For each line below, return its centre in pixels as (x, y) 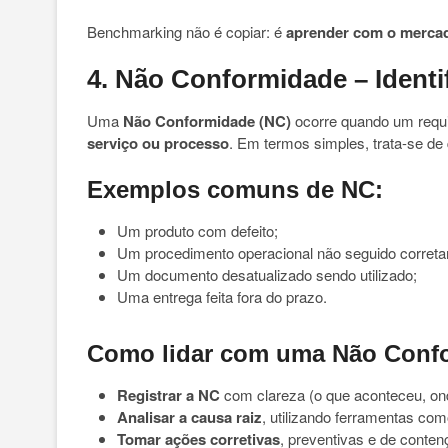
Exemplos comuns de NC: (235, 189)
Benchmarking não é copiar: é (186, 31)
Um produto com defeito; (197, 230)
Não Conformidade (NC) (207, 121)
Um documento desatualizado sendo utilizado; (267, 274)
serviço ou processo (158, 143)
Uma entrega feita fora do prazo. (222, 296)
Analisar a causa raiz (189, 417)
